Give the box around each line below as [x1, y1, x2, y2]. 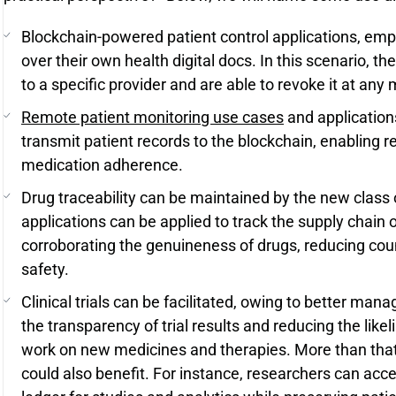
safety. [21, 260, 69, 278]
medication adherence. [21, 156, 183, 174]
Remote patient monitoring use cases [21, 108, 284, 126]
